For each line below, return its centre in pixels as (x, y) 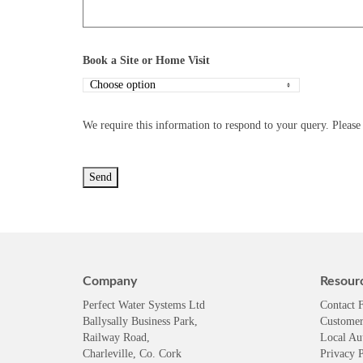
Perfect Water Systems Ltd (144, 305)
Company (110, 281)
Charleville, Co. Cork (132, 354)
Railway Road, (116, 337)
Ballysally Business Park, (140, 321)
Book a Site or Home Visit (146, 60)
